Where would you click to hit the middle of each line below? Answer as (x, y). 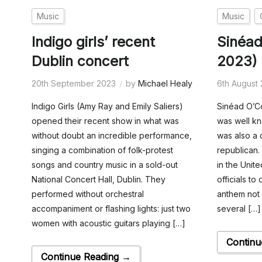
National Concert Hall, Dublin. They (98, 179)
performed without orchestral (87, 194)
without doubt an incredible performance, (111, 135)
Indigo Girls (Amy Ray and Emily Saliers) (107, 106)
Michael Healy (165, 83)
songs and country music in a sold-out (104, 164)
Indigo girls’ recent (93, 42)
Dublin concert (80, 61)
